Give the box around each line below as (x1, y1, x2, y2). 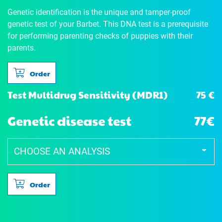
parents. (7, 43, 36, 53)
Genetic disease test (7, 111, 131, 130)
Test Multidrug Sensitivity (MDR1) (7, 88, 167, 102)
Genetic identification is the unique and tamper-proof (7, 7, 191, 17)
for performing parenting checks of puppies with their (7, 31, 193, 41)
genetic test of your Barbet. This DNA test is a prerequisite (7, 19, 208, 29)
